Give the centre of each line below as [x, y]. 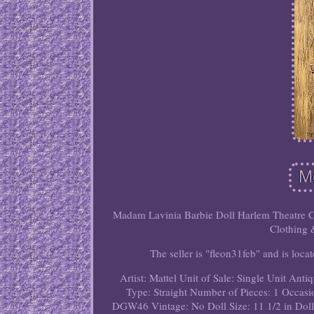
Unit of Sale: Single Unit [233, 278]
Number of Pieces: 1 [235, 292]
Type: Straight [157, 292]
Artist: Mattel [149, 278]
